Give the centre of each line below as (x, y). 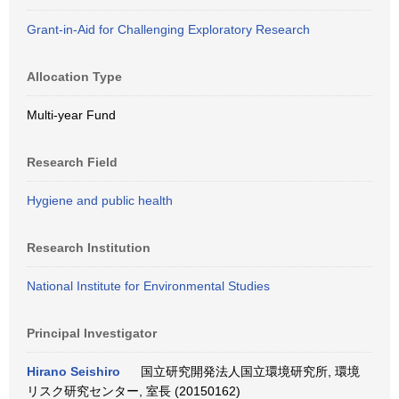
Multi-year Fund (71, 115)
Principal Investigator (92, 333)
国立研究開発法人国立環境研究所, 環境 (247, 371)
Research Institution (89, 248)
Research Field (72, 162)
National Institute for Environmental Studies (148, 286)
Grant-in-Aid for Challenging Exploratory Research (168, 29)
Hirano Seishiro (73, 371)
